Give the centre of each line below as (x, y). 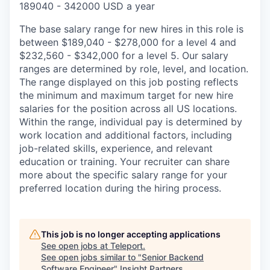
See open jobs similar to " (91, 257)
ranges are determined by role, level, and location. (134, 68)
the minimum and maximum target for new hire (126, 95)
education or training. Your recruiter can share (124, 161)
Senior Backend (173, 257)
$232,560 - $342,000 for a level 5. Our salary (124, 55)
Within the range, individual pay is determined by (131, 121)
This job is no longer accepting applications (131, 234)
